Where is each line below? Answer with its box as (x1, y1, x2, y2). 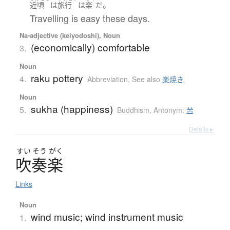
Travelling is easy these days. (29, 11, 150, 25)
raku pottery (30, 70, 83, 85)
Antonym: (153, 104, 186, 115)
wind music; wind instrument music (30, 209, 183, 223)
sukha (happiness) (30, 101, 113, 116)
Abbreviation (87, 73, 128, 84)
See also (131, 73, 162, 84)
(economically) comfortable (30, 40, 150, 54)
